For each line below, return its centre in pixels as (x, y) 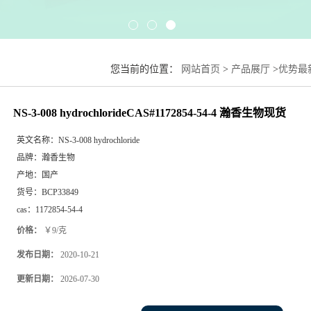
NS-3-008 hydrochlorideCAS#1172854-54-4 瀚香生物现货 (150, 112)
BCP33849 (60, 192)
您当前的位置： (146, 69)
